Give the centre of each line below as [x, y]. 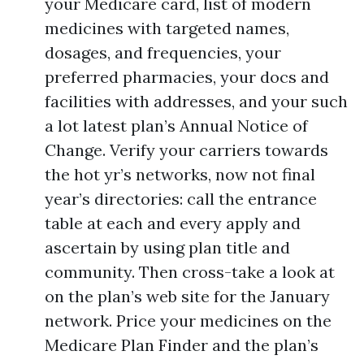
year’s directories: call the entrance [181, 199]
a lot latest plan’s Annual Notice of [176, 126]
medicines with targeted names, [167, 28]
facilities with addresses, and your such [196, 101]
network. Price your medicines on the [188, 321]
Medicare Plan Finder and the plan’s [182, 345]
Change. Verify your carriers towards [186, 150]
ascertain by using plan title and [167, 247]
